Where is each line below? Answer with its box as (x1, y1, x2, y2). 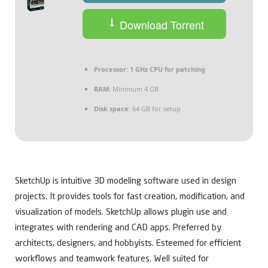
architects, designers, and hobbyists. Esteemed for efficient (15, 239, 241, 249)
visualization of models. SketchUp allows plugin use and (15, 208, 227, 218)
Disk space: (94, 104, 130, 114)
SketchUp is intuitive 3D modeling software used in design (15, 177, 236, 187)
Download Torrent (117, 16, 204, 32)
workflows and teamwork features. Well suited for (15, 255, 209, 264)
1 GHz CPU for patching (128, 65, 205, 74)
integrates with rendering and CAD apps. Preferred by (15, 224, 221, 233)
